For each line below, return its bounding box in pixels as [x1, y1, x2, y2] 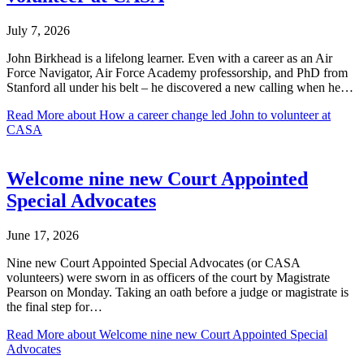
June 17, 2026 [6, 227, 79, 242]
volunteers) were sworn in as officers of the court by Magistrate [6, 270, 330, 284]
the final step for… [6, 299, 102, 314]
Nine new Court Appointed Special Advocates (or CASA [6, 255, 300, 270]
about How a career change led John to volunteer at [64, 107, 331, 122]
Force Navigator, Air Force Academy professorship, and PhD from [6, 65, 348, 80]
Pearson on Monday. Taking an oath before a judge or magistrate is [6, 284, 349, 299]
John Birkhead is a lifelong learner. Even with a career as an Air [6, 50, 332, 65]
